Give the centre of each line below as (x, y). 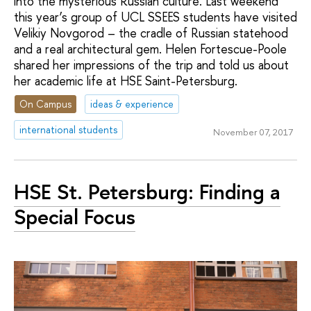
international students (69, 130)
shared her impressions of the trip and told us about (151, 65)
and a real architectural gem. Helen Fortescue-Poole (150, 49)
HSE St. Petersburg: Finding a (147, 191)
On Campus (46, 104)
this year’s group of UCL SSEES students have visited (155, 17)
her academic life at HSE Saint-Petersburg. (126, 81)
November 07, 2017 (253, 132)
